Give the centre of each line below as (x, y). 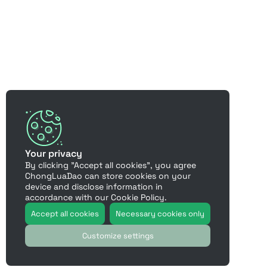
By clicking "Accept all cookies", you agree (111, 165)
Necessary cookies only (160, 214)
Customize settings (118, 236)
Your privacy (54, 153)
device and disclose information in (94, 187)
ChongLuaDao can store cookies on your (108, 176)
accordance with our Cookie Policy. (96, 197)
